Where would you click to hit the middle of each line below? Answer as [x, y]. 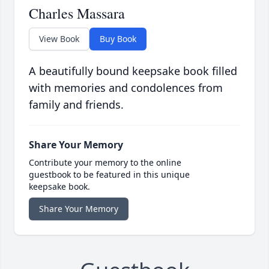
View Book [59, 39]
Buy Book [118, 39]
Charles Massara [77, 14]
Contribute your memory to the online [105, 163]
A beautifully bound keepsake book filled [133, 71]
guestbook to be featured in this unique [109, 175]
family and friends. [76, 105]
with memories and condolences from [126, 88]
